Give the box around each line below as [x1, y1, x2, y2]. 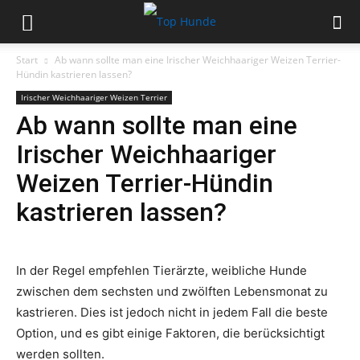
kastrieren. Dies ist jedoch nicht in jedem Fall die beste [16, 305, 328, 320]
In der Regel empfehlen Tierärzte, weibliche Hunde [16, 263, 307, 278]
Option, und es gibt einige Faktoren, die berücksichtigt [16, 325, 325, 341]
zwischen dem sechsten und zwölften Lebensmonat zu [16, 284, 328, 299]
